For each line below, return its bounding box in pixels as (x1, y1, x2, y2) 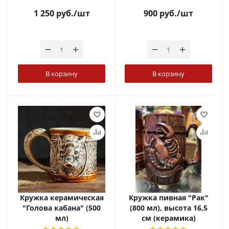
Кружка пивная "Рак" (128, 193, 209, 202)
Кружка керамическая (19, 193, 104, 202)
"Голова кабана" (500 (22, 203, 101, 213)
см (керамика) (141, 213, 196, 223)
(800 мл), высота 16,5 (129, 203, 208, 213)
